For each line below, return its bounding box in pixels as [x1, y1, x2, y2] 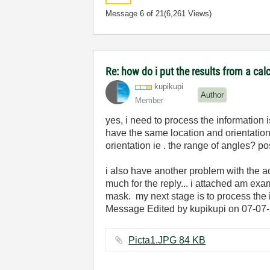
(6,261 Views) [164, 9, 212, 18]
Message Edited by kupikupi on [105, 204, 242, 214]
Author [201, 90, 224, 99]
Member [135, 96, 164, 105]
